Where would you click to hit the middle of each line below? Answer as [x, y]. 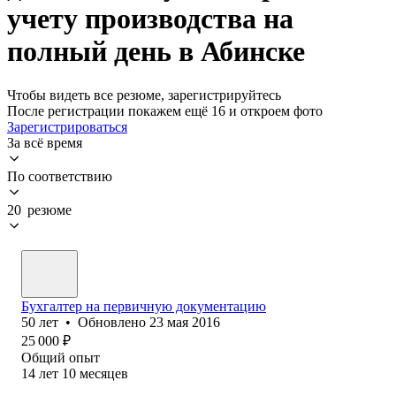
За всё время [45, 142]
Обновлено [114, 322]
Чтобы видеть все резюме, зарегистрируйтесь [144, 95]
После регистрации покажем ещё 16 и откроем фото [165, 110]
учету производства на [150, 19]
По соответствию [60, 176]
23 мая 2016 [185, 322]
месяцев [104, 373]
